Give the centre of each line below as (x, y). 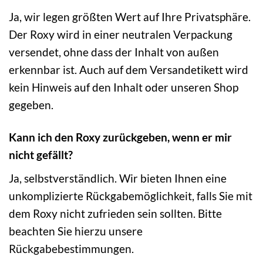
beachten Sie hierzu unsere (76, 231)
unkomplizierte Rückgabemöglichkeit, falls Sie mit (131, 195)
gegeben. (31, 105)
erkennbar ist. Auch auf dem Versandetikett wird (129, 70)
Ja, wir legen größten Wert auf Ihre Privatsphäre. (130, 17)
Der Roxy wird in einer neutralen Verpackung (121, 35)
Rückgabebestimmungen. (71, 248)
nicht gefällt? (41, 155)
